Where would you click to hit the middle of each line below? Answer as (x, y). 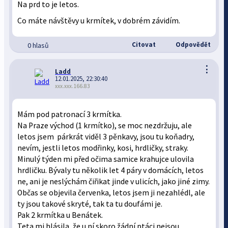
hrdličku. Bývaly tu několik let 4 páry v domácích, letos (111, 170)
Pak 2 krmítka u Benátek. (61, 215)
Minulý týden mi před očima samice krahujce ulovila (106, 159)
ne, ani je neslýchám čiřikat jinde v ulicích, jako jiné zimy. (114, 181)
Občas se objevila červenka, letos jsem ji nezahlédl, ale (111, 193)
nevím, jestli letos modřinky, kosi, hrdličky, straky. (103, 148)
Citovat (143, 45)
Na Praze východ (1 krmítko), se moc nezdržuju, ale (105, 125)
